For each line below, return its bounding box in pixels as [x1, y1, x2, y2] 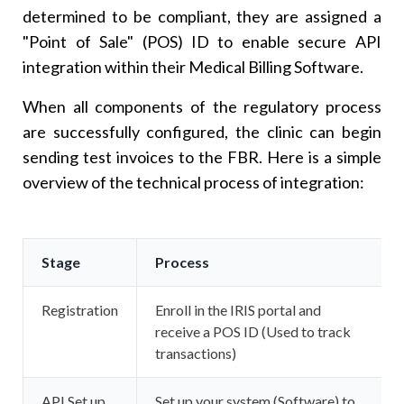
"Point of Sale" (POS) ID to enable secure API [23, 31, 381, 51]
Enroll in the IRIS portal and [155, 300, 322, 318]
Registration [41, 300, 119, 318]
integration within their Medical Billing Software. [23, 56, 364, 77]
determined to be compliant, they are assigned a [23, 5, 381, 26]
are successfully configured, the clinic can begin [23, 121, 381, 142]
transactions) [155, 344, 237, 362]
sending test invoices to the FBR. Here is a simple [23, 146, 381, 167]
